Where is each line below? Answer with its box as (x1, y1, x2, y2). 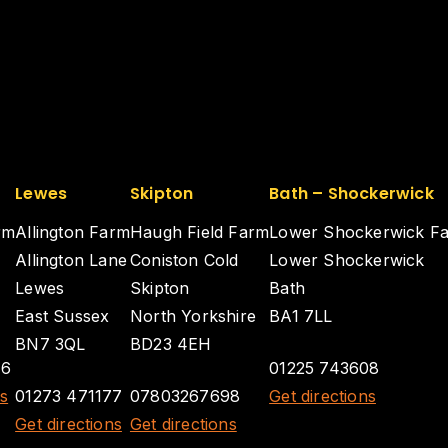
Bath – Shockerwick (269, 182, 434, 205)
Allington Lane (15, 250, 127, 270)
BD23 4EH (129, 334, 212, 354)
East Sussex (15, 306, 110, 326)
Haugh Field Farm (129, 222, 270, 242)
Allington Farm (15, 222, 130, 242)
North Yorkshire (129, 306, 256, 326)
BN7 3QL (15, 334, 86, 354)
